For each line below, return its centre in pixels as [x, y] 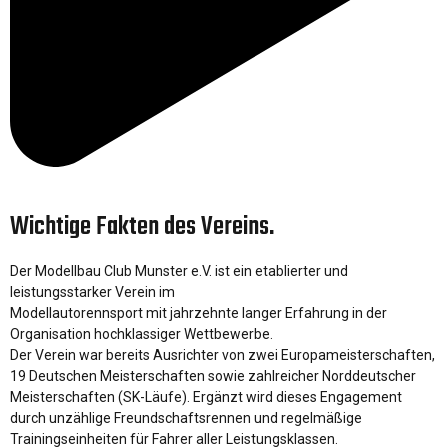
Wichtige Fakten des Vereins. [142, 226]
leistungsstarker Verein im [92, 291]
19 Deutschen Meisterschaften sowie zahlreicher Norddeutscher [213, 375]
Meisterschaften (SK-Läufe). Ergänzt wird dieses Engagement [206, 396]
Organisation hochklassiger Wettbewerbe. [141, 333]
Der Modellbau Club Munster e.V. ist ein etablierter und [179, 270]
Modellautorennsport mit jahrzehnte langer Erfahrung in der [198, 312]
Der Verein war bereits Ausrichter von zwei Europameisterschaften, [222, 354]
